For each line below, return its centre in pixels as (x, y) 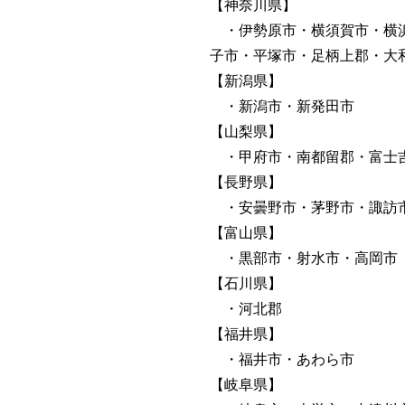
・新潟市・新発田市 (282, 105)
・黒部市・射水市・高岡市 (304, 257)
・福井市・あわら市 (282, 358)
